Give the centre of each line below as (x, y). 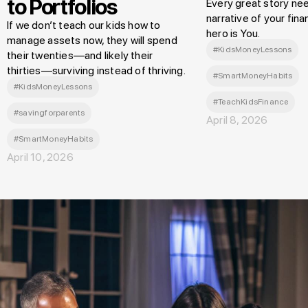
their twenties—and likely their (80, 56)
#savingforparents (49, 113)
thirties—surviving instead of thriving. (96, 71)
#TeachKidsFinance (251, 102)
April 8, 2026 (237, 120)
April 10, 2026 (40, 157)
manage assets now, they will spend (92, 41)
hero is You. (233, 34)
